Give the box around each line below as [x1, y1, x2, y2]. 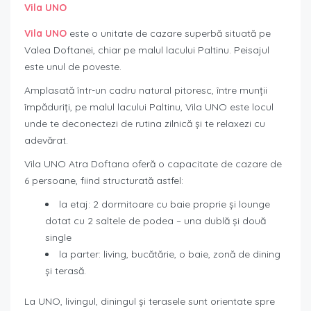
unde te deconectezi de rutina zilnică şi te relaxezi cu [24, 117, 265, 131]
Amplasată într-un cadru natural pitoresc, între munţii [24, 84, 267, 97]
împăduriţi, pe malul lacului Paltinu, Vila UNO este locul [24, 101, 274, 114]
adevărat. [24, 134, 68, 147]
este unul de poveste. [24, 60, 121, 74]
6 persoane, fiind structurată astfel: [24, 174, 183, 187]
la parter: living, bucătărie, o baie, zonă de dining [59, 248, 280, 261]
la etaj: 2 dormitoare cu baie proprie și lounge [59, 198, 270, 211]
